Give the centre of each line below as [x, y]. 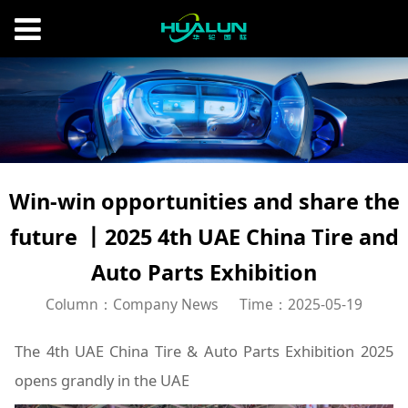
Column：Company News [133, 304]
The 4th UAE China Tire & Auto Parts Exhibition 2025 [204, 351]
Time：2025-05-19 [301, 304]
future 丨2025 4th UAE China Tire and [204, 236]
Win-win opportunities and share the [204, 201]
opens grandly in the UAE [102, 380]
